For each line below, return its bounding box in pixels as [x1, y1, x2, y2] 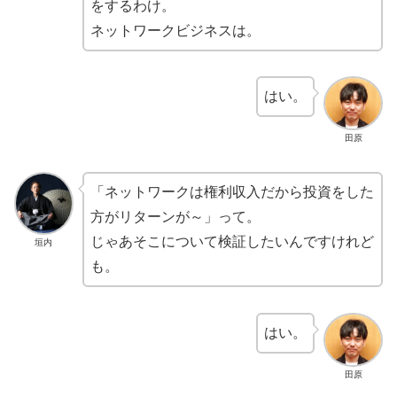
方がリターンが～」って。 [90, 208, 261, 224]
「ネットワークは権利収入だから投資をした [90, 183, 374, 199]
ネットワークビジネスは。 [90, 22, 261, 38]
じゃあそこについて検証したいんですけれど [90, 233, 374, 249]
